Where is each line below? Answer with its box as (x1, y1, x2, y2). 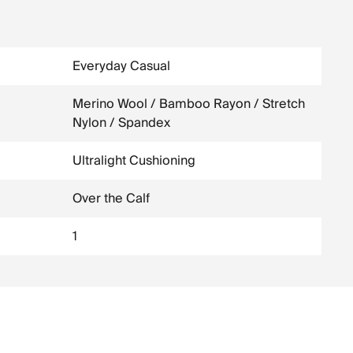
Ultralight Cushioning (72, 150, 195, 172)
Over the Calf (72, 188, 150, 210)
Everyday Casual (72, 55, 170, 77)
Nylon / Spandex (72, 112, 170, 134)
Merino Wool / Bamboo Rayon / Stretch (72, 93, 305, 115)
